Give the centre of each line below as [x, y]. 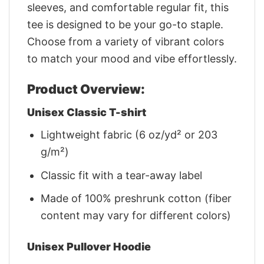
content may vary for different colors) [136, 216]
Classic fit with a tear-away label [122, 175]
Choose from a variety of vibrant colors [126, 41]
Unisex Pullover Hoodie [89, 246]
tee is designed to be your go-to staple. [125, 24]
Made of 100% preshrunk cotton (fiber [136, 199]
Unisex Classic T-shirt [87, 112]
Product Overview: [86, 89]
